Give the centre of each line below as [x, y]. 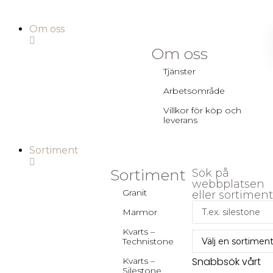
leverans [180, 120]
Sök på [210, 173]
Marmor [140, 212]
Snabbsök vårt [226, 262]
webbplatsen [228, 184]
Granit [135, 193]
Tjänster [179, 71]
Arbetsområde [194, 91]
